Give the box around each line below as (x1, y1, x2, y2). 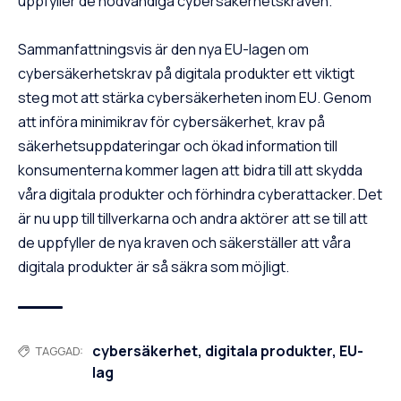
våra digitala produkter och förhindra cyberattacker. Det (18, 184, 382, 205)
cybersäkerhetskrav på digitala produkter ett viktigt (18, 64, 354, 84)
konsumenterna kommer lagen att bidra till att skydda (18, 160, 363, 181)
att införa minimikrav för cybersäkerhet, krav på (18, 112, 325, 132)
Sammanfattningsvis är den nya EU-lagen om (18, 39, 309, 60)
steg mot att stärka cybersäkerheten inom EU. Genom (18, 88, 371, 108)
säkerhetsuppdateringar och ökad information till (18, 136, 337, 157)
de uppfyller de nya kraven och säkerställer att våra (18, 233, 351, 253)
